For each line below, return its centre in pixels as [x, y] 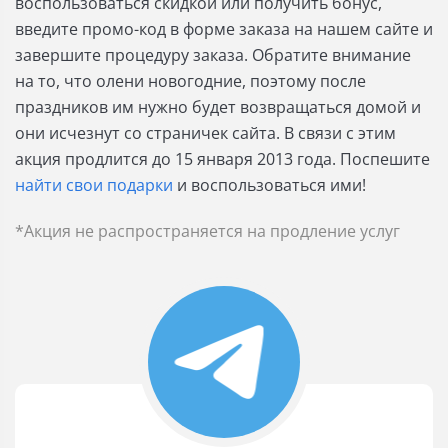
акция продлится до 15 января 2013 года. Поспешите [222, 159]
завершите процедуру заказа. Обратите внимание [213, 55]
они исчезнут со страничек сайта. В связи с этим [205, 133]
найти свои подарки [94, 185]
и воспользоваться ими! [269, 185]
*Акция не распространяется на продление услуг [207, 231]
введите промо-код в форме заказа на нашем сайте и [224, 29]
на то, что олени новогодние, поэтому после [190, 81]
